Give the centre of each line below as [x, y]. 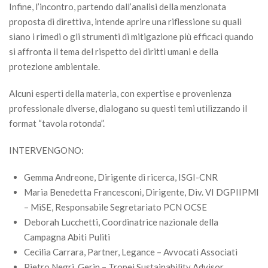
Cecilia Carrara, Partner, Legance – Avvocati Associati [131, 252]
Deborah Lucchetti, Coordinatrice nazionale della [121, 222]
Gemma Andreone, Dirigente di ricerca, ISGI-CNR [121, 177]
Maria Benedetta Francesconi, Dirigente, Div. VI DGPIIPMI [141, 192]
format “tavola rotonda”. [57, 123]
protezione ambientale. [54, 66]
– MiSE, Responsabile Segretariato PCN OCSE [115, 207]
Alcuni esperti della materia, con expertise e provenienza [120, 93]
